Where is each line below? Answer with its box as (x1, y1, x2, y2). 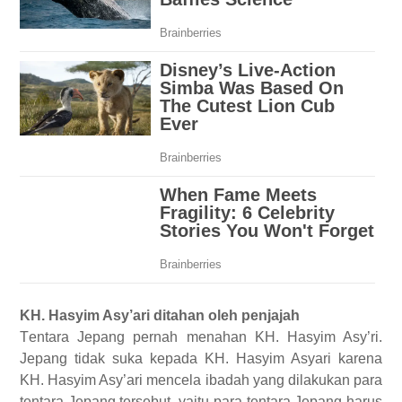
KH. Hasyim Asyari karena (205, 351, 382, 367)
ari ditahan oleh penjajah (133, 308, 300, 324)
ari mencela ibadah (127, 372, 253, 389)
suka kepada (112, 351, 205, 367)
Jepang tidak (20, 351, 112, 367)
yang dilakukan (252, 372, 354, 389)
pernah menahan (133, 329, 255, 345)
